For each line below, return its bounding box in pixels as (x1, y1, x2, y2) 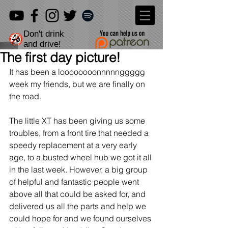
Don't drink (23, 29, 64, 39)
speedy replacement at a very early (9, 140, 139, 150)
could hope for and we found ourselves (9, 213, 153, 223)
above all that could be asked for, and (9, 189, 148, 199)
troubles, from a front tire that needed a (9, 128, 151, 138)
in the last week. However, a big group (9, 164, 150, 175)
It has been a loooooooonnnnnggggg (9, 67, 147, 77)
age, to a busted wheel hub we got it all (9, 152, 154, 162)
